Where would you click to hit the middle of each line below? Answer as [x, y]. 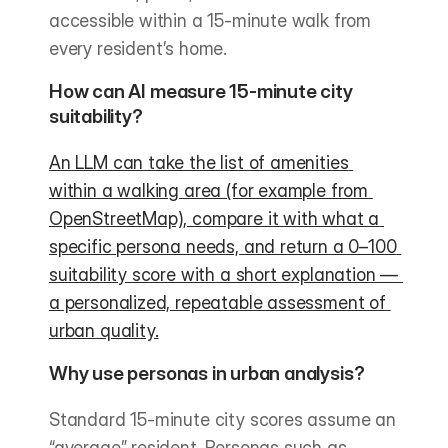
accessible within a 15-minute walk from [210, 20]
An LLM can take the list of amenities [199, 162]
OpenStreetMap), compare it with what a [214, 218]
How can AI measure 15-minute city [201, 91]
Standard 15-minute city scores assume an [222, 419]
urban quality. [104, 330]
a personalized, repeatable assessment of [217, 302]
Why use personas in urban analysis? [207, 373]
